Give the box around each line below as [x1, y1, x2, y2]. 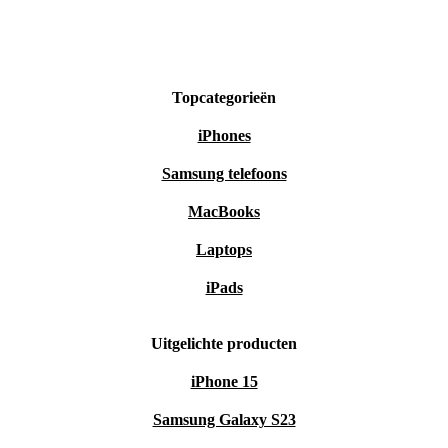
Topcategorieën [172, 89, 276, 107]
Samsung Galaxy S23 [152, 411, 296, 429]
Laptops [196, 241, 252, 259]
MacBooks [188, 203, 260, 221]
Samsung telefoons [161, 165, 287, 183]
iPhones [197, 127, 251, 145]
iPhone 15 [190, 373, 258, 391]
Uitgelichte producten [151, 335, 297, 353]
